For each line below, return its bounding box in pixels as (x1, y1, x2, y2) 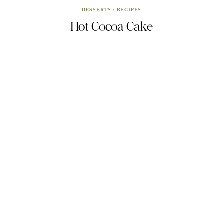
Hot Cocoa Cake (70, 18, 153, 34)
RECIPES (116, 6, 142, 12)
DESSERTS (81, 6, 111, 12)
